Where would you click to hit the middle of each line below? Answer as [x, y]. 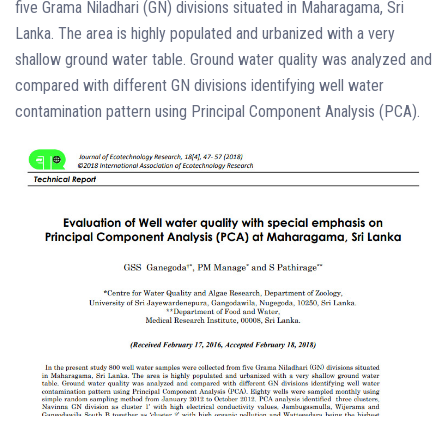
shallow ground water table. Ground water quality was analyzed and [223, 59]
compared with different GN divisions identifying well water [199, 85]
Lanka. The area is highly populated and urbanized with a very [205, 33]
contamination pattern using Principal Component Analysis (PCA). [217, 111]
